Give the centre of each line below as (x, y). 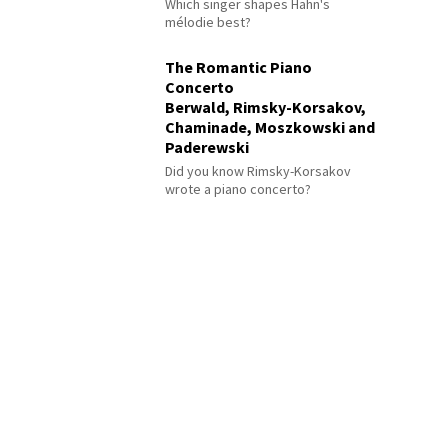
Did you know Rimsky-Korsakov (258, 170)
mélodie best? (208, 21)
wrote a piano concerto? (238, 188)
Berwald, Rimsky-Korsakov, (266, 106)
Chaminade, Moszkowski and (270, 126)
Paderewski (207, 146)
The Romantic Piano (239, 66)
